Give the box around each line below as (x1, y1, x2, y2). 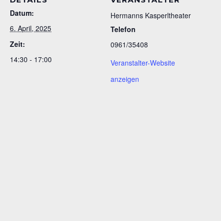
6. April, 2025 (10, 23, 51, 33)
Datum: (10, 7, 34, 18)
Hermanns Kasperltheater (110, 10, 191, 20)
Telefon (110, 24, 136, 34)
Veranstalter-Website (110, 57, 175, 68)
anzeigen (110, 74, 139, 84)
